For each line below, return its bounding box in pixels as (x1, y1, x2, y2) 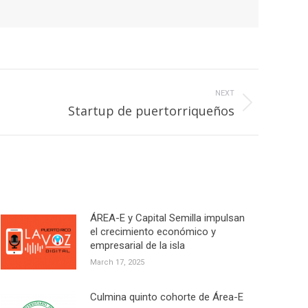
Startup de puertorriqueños (68, 102, 234, 120)
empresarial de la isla (90, 239, 185, 252)
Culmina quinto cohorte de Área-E (90, 291, 243, 304)
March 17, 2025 (90, 258, 144, 267)
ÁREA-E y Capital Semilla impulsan (90, 212, 245, 225)
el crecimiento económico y (90, 225, 216, 239)
